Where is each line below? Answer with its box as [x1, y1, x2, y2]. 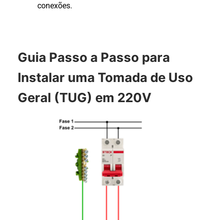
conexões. [37, 1, 72, 11]
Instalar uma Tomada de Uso [18, 69, 193, 85]
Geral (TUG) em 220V [18, 89, 151, 105]
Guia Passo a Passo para [18, 49, 170, 65]
